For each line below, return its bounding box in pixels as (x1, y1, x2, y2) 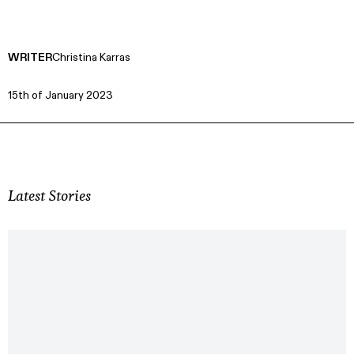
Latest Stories (8, 185, 91, 205)
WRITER (8, 49, 52, 65)
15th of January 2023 (8, 87, 113, 103)
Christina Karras (52, 49, 130, 65)
